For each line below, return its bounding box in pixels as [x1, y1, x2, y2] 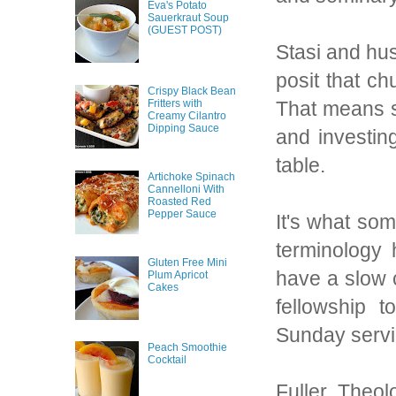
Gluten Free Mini [147, 255, 227, 269]
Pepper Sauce [147, 207, 217, 220]
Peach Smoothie [147, 341, 227, 354]
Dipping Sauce [147, 121, 219, 134]
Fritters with [147, 96, 202, 110]
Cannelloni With [147, 182, 225, 195]
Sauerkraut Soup [147, 11, 229, 25]
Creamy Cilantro [147, 109, 226, 122]
